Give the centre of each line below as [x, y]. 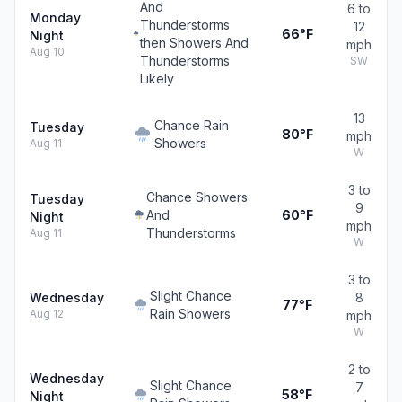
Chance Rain [191, 125]
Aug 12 [47, 314]
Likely [157, 79]
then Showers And [194, 43]
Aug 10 [47, 52]
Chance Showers [197, 197]
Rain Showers [191, 314]
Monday [55, 17]
